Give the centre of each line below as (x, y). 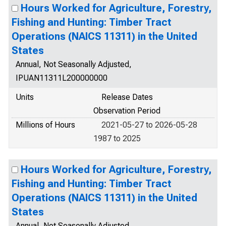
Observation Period (127, 111)
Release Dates (127, 97)
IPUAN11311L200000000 (62, 78)
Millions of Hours (45, 125)
